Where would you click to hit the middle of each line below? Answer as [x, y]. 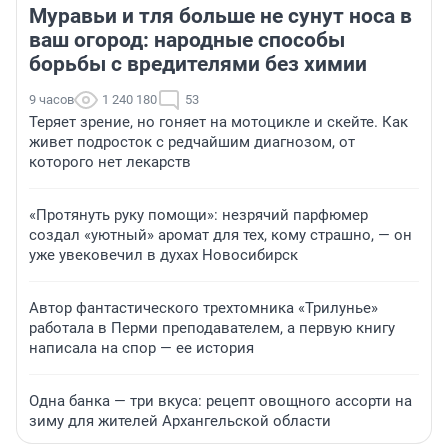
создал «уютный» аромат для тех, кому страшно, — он [220, 235]
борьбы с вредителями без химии [198, 64]
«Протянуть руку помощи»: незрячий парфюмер [198, 215]
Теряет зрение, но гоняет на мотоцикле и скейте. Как [218, 122]
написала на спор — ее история [141, 348]
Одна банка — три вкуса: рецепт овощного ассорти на [220, 401]
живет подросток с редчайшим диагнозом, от [192, 142]
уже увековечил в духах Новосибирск [163, 255]
